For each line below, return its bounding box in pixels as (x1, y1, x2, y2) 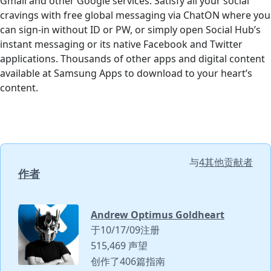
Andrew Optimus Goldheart (91, 208, 224, 222)
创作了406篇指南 (91, 255, 165, 269)
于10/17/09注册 (91, 223, 160, 237)
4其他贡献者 (199, 155, 253, 169)
